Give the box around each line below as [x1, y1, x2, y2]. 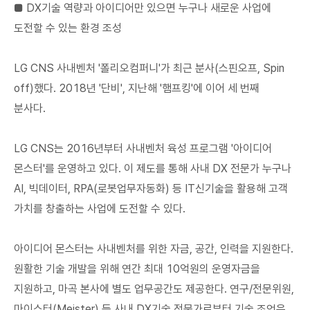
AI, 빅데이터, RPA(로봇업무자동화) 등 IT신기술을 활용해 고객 [14, 182, 288, 195]
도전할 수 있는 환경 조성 [14, 21, 122, 35]
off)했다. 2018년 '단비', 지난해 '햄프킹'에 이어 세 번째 [14, 82, 259, 95]
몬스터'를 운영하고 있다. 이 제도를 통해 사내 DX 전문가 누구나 [14, 162, 291, 175]
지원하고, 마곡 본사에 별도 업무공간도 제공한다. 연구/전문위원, [14, 282, 294, 295]
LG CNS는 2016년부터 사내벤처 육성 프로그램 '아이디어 [14, 142, 272, 155]
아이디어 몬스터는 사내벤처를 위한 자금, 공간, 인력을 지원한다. [14, 242, 293, 255]
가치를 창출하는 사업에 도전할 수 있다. [14, 202, 185, 215]
